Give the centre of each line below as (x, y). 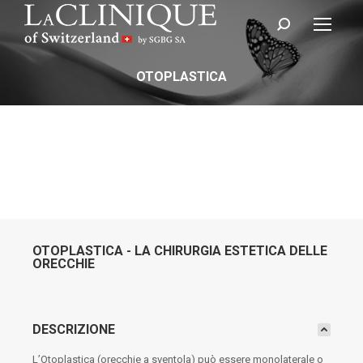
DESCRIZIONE (74, 329)
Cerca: (291, 28)
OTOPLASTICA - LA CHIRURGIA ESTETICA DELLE (180, 251)
